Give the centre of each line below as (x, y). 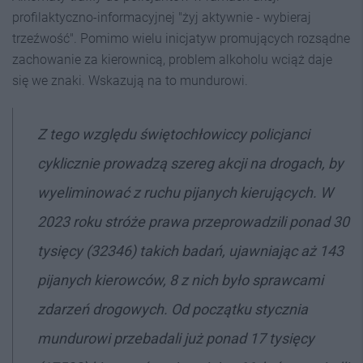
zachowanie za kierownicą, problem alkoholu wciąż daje (172, 59)
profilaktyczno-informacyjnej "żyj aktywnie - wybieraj (162, 17)
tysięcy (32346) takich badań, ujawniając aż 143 (190, 250)
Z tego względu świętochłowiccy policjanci (173, 134)
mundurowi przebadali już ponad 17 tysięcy (176, 338)
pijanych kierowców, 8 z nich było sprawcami (180, 280)
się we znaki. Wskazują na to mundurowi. (130, 80)
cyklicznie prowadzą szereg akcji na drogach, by (190, 163)
